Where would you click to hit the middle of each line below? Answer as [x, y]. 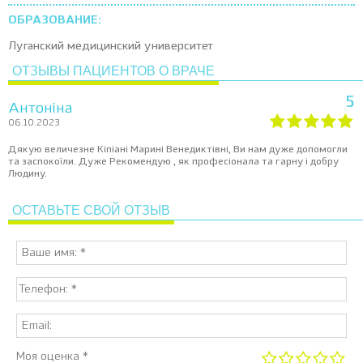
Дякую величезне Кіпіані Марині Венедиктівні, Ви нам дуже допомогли [178, 150]
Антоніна [40, 109]
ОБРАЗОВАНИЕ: [55, 20]
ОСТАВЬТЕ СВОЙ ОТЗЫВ [91, 210]
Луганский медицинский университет [111, 46]
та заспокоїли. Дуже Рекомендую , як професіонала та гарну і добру [173, 162]
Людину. [28, 174]
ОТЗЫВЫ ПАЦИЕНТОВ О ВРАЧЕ [113, 71]
